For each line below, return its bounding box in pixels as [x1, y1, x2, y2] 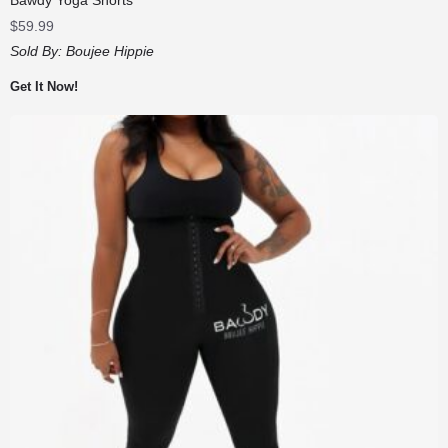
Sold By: [10, 42, 66, 59]
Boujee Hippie [66, 42, 154, 59]
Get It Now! [10, 78, 78, 94]
